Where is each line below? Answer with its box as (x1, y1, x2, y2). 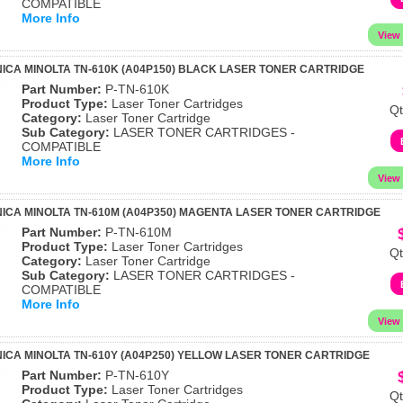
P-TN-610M (102, 225, 172, 239)
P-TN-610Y (102, 368, 169, 382)
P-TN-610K (102, 82, 169, 96)
